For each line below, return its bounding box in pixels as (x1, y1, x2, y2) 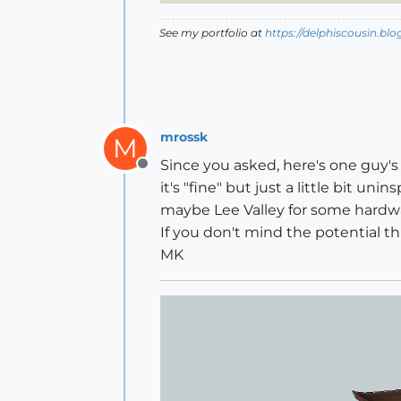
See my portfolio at (159, 26, 265, 40)
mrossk (160, 128, 208, 145)
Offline (141, 165, 189, 183)
